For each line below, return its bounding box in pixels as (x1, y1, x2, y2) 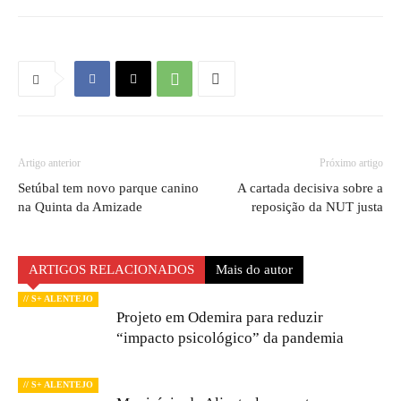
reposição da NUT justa (252, 200, 383, 214)
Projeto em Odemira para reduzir (116, 309, 323, 326)
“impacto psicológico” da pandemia (116, 329, 344, 346)
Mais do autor (216, 262, 293, 277)
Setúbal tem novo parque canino (18, 181, 199, 195)
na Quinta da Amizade (18, 200, 142, 214)
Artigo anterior (18, 157, 81, 169)
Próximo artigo (320, 157, 383, 169)
